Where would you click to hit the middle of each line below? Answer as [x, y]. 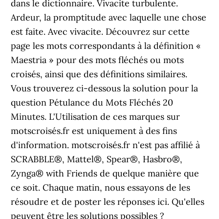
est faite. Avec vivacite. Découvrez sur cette [100, 32]
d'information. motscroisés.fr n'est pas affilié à [106, 145]
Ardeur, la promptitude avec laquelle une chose [109, 17]
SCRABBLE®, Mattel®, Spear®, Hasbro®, [97, 159]
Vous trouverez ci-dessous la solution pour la [105, 88]
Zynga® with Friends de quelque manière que [105, 173]
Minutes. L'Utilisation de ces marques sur [96, 117]
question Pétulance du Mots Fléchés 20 [92, 102]
